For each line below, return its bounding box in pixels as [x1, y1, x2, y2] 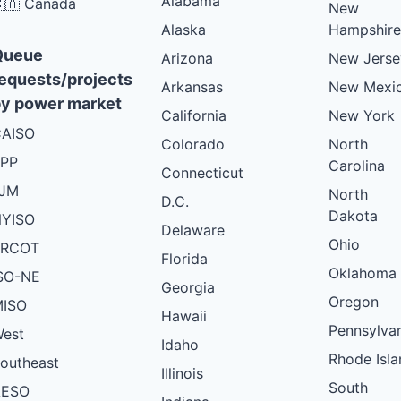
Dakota [328, 206, 378, 225]
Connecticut [161, 163, 243, 182]
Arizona [161, 48, 213, 67]
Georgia [161, 277, 215, 296]
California [161, 106, 226, 124]
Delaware [161, 220, 225, 239]
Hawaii [161, 306, 207, 325]
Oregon [328, 292, 379, 311]
